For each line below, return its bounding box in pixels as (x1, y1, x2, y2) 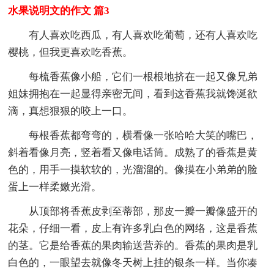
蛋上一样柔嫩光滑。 (8, 180, 102, 193)
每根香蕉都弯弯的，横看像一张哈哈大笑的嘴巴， (29, 129, 258, 141)
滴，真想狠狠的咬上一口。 (8, 105, 133, 117)
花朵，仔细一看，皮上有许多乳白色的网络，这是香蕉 (8, 222, 258, 234)
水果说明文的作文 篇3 (8, 4, 110, 17)
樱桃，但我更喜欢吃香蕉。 (8, 46, 133, 58)
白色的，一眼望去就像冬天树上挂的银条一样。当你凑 (8, 256, 258, 268)
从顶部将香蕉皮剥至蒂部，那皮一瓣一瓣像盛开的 (29, 205, 258, 217)
